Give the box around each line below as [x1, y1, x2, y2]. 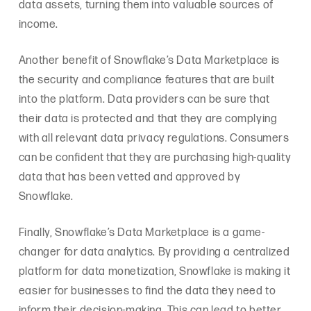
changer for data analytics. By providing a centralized [18, 245, 290, 259]
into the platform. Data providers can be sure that [18, 92, 270, 106]
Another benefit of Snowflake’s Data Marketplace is [18, 53, 280, 67]
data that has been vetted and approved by [18, 170, 241, 184]
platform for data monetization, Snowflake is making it [18, 264, 291, 278]
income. [18, 17, 59, 31]
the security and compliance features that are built [18, 73, 275, 87]
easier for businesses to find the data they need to [18, 284, 276, 298]
